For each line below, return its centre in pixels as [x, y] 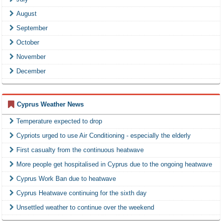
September [32, 28]
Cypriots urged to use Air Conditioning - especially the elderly [104, 136]
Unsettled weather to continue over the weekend [85, 208]
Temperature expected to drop [59, 121]
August [27, 14]
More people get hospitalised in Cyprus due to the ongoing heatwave [114, 165]
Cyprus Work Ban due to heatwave [66, 179]
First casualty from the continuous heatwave [80, 150]
